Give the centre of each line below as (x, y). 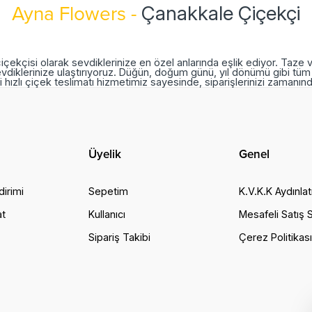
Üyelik (104, 154)
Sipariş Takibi (119, 237)
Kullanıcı (107, 214)
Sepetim (108, 191)
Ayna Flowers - (77, 14)
